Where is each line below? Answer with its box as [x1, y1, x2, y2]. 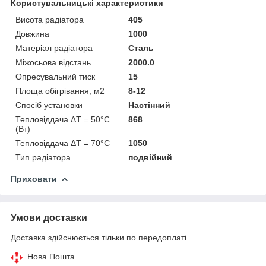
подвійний [128, 152, 173, 162]
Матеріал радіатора [15, 43, 93, 53]
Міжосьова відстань [15, 57, 91, 67]
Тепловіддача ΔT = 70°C [15, 138, 110, 148]
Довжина [15, 28, 49, 39]
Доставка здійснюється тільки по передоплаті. [11, 232, 189, 242]
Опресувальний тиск [15, 71, 95, 81]
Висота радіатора [15, 14, 84, 24]
